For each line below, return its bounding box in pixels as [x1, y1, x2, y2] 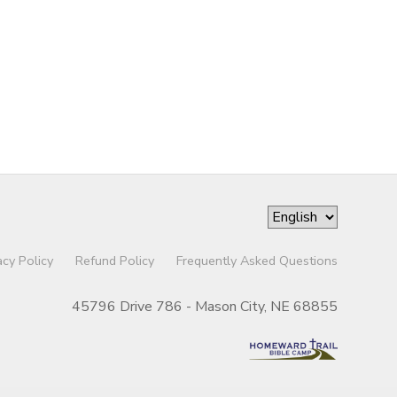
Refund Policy [74, 252, 154, 269]
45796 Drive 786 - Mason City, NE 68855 [71, 297, 338, 316]
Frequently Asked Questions [175, 252, 338, 269]
